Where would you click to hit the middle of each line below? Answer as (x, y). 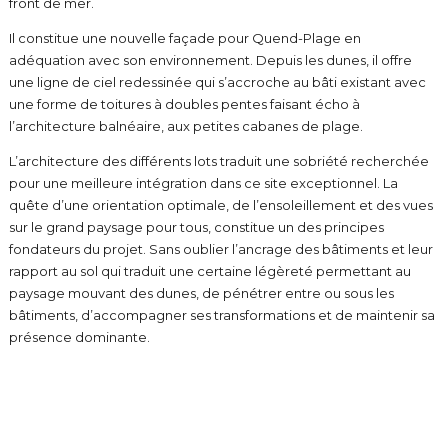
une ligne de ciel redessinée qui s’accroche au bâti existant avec (217, 82)
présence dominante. (79, 337)
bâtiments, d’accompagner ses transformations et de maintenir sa (221, 315)
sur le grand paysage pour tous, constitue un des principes (196, 227)
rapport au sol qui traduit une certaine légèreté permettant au (209, 271)
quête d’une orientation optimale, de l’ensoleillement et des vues (220, 205)
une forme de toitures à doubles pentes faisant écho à (184, 104)
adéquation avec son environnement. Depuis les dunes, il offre (210, 60)
